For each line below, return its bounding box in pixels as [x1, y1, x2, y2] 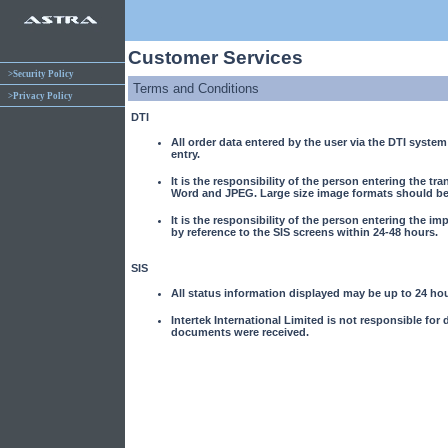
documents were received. [171, 326, 309, 338]
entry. [171, 148, 200, 160]
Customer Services [128, 47, 303, 68]
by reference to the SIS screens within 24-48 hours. [171, 226, 438, 238]
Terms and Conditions [133, 81, 259, 96]
